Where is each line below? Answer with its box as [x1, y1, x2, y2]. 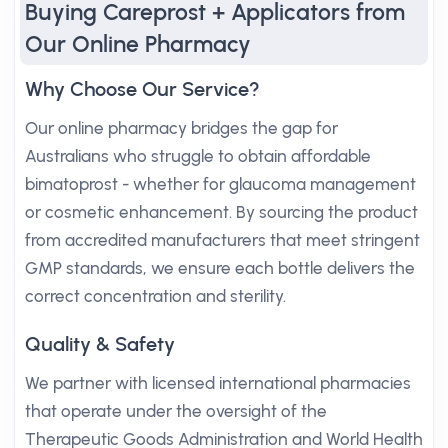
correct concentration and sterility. [25, 286, 286, 306]
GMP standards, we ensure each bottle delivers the [25, 258, 415, 278]
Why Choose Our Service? [25, 77, 260, 101]
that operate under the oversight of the [25, 401, 327, 421]
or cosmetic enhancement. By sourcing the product [25, 202, 418, 222]
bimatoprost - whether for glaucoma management [25, 174, 416, 194]
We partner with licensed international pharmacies [25, 373, 411, 393]
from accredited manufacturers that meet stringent [25, 230, 420, 250]
